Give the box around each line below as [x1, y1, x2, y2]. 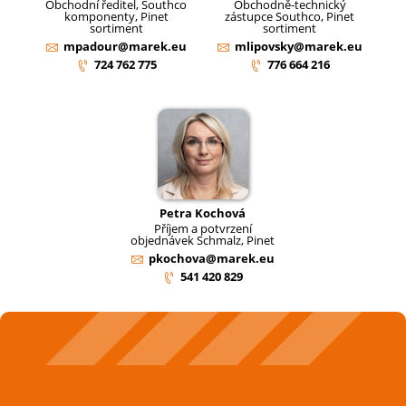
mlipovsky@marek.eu [235, 37, 363, 54]
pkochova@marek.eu [149, 249, 275, 266]
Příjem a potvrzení [153, 219, 252, 237]
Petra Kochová [159, 204, 246, 221]
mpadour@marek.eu [63, 37, 188, 54]
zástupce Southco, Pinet [225, 7, 355, 24]
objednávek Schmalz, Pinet [130, 231, 275, 248]
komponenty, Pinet [63, 7, 169, 24]
